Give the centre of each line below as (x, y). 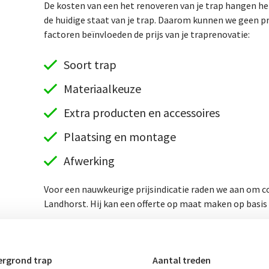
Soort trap (90, 64)
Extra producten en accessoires (141, 112)
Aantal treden (182, 260)
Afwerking (89, 160)
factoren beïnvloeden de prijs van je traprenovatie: (147, 34)
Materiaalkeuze (102, 88)
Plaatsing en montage (119, 136)
